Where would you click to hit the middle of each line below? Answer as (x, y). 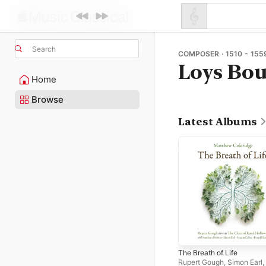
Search (44, 49)
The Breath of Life (208, 252)
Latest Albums (218, 122)
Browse (47, 99)
